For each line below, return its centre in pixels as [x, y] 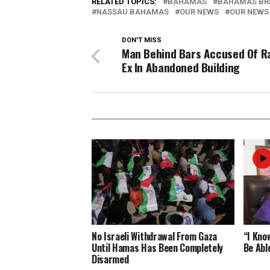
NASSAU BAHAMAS [133, 12]
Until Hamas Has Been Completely [158, 248]
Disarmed [110, 259]
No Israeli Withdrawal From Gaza [155, 237]
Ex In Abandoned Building [181, 67]
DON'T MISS [142, 40]
